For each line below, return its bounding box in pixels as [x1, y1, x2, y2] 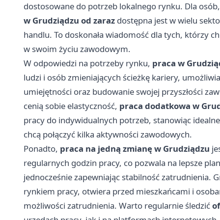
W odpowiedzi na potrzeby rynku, [24, 57, 152, 69]
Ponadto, [24, 143, 60, 154]
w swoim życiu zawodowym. [24, 43, 131, 55]
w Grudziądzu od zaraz [24, 15, 115, 26]
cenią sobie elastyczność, [24, 100, 119, 111]
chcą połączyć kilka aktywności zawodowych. [24, 129, 192, 140]
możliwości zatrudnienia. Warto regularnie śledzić [24, 200, 212, 211]
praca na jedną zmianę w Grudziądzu [60, 143, 210, 154]
